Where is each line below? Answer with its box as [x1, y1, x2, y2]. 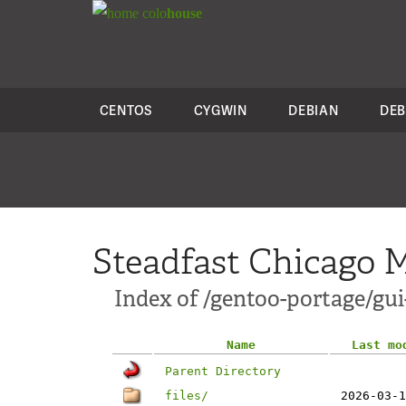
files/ [165, 389, 208, 402]
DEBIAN [288, 101, 339, 119]
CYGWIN [193, 101, 247, 119]
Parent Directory [165, 364, 281, 378]
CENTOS [99, 101, 152, 119]
